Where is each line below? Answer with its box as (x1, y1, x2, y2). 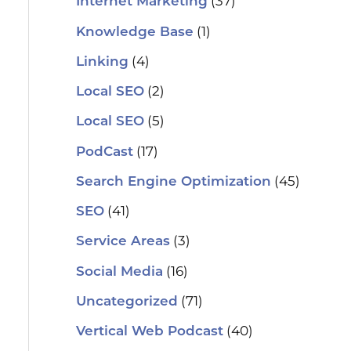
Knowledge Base (75, 25, 194, 39)
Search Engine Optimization (75, 175, 271, 189)
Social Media (75, 265, 163, 279)
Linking (75, 55, 128, 69)
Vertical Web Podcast (75, 325, 223, 339)
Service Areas (75, 235, 170, 249)
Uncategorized (75, 295, 178, 309)
